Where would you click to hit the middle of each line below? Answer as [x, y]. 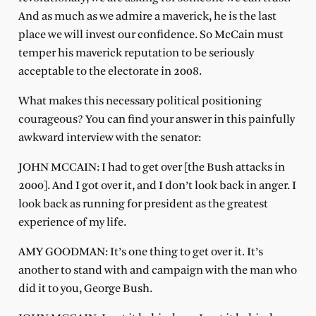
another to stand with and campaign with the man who [157, 270]
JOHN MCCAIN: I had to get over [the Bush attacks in [151, 167]
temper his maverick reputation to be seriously [136, 53]
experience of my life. [72, 222]
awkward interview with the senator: [109, 138]
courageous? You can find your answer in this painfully [156, 119]
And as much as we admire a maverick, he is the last [147, 16]
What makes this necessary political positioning [140, 101]
